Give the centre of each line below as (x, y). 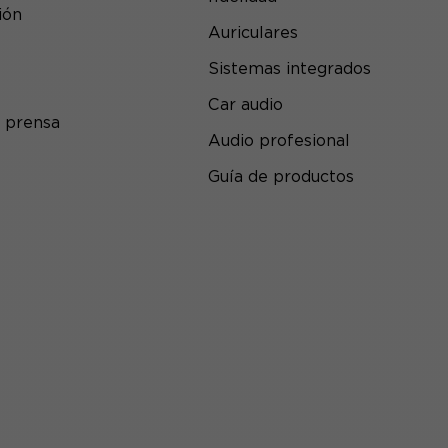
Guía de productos (281, 176)
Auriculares (253, 32)
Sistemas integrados (289, 68)
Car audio (245, 104)
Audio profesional (279, 140)
